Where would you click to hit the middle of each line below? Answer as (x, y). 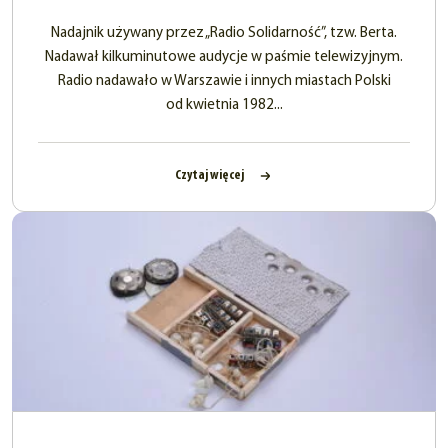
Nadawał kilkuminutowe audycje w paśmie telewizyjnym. (224, 58)
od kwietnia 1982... (224, 106)
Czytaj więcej (210, 176)
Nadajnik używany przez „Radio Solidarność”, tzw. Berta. (224, 34)
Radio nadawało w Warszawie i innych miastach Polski (224, 82)
